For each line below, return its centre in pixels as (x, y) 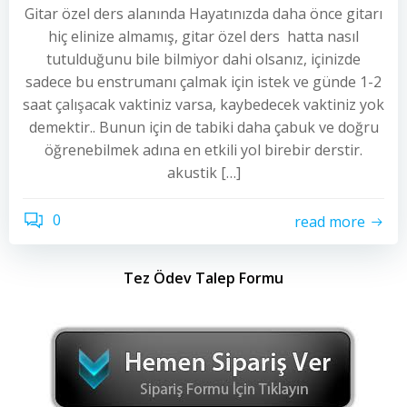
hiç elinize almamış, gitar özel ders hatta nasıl (203, 36)
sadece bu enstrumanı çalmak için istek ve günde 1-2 (203, 82)
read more (330, 221)
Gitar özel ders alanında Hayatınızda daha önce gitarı (203, 14)
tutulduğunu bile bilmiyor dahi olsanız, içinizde (203, 59)
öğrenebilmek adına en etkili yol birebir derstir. (203, 150)
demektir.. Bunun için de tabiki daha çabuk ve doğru (203, 127)
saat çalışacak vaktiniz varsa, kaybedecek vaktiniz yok (203, 104)
